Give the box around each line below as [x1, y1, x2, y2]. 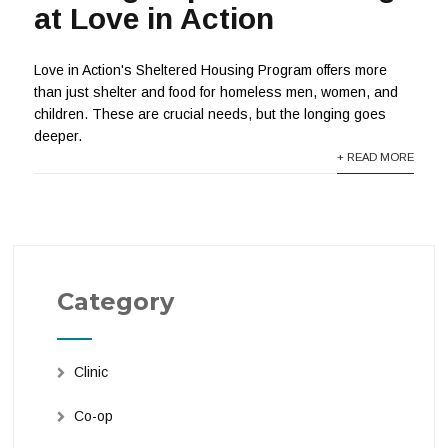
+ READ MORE [336, 150, 414, 163]
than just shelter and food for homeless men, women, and [34, 83, 399, 100]
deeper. [34, 127, 83, 144]
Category [56, 286, 174, 316]
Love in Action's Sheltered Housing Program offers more [34, 61, 388, 78]
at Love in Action [34, 2, 275, 36]
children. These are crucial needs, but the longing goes [34, 105, 387, 122]
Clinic [73, 363, 108, 380]
